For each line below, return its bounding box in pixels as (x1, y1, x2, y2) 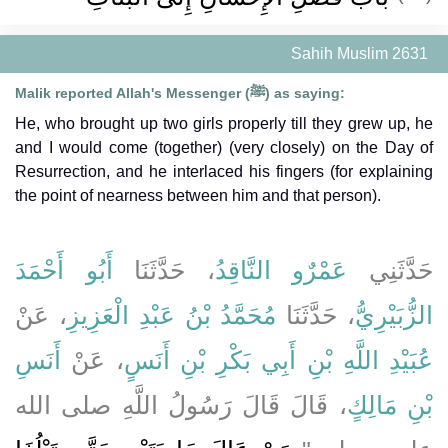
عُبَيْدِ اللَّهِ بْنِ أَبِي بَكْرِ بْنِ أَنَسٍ (123, 345, 433, 374)
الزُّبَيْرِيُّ (355, 300, 434, 329)
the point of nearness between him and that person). (15, 186, 381, 204)
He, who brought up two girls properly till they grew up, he (15, 114, 433, 132)
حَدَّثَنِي (347, 255, 434, 284)
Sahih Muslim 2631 (291, 44, 428, 62)
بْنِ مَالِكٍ (346, 390, 434, 419)
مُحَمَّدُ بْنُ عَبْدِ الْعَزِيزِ (66, 300, 277, 329)
